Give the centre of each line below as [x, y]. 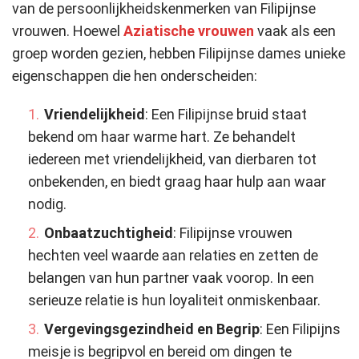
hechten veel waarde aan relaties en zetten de [173, 256]
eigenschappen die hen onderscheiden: [135, 76]
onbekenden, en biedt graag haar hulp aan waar [177, 182]
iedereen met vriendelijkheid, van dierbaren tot [172, 159]
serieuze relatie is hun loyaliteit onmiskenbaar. [174, 301]
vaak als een [295, 31]
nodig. [47, 204]
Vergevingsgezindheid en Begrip [152, 329]
